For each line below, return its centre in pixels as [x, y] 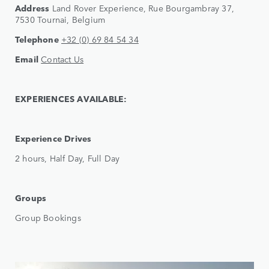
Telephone [37, 39]
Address [32, 8]
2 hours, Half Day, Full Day [68, 158]
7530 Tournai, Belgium [60, 20]
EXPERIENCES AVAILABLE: [71, 99]
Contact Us [62, 59]
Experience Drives [53, 138]
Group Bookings [48, 218]
